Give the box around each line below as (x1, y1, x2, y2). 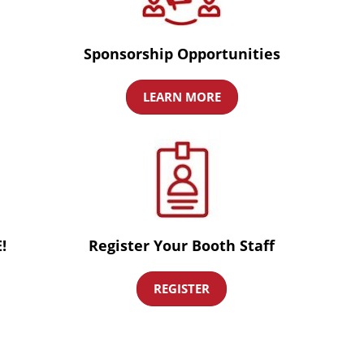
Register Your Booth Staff (89, 236, 275, 255)
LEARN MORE (142, 89, 221, 105)
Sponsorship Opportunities (83, 44, 280, 63)
